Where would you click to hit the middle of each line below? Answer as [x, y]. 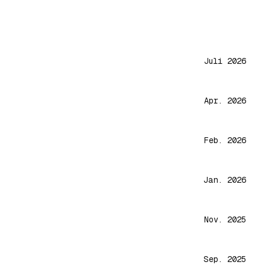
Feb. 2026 [225, 140]
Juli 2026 [225, 61]
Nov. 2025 [225, 219]
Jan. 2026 [225, 180]
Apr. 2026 [225, 101]
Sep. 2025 [225, 259]
